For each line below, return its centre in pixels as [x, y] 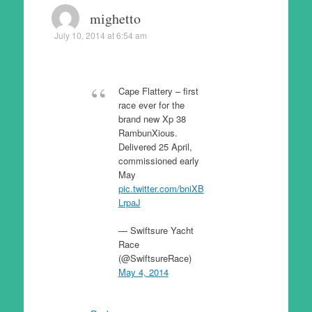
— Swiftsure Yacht [156, 230]
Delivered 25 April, [155, 147]
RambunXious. [148, 133]
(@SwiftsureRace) [155, 258]
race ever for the [151, 105]
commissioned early [158, 161]
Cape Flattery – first [158, 91]
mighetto [115, 18]
